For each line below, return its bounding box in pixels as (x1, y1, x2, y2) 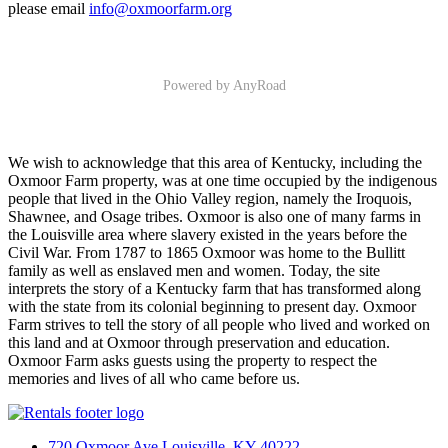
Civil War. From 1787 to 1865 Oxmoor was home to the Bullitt (8, 244, 405, 261)
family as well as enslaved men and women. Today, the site (8, 262, 380, 279)
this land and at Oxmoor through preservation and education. (8, 334, 390, 351)
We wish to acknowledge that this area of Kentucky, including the (8, 154, 422, 171)
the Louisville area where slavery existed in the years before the (8, 226, 407, 243)
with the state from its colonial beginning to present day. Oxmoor (8, 298, 416, 315)
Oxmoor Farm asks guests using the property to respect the (8, 352, 377, 369)
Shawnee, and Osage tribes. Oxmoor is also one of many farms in (8, 208, 421, 225)
